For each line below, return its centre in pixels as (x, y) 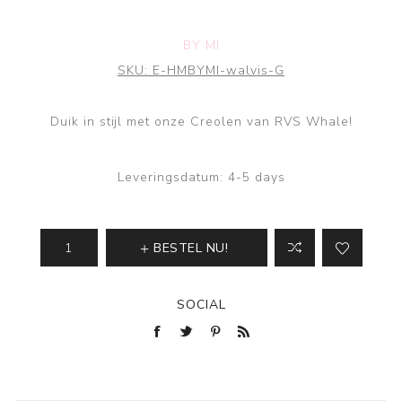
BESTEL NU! (191, 249)
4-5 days (256, 178)
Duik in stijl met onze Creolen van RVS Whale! (201, 122)
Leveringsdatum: (170, 178)
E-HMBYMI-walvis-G (218, 71)
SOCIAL (201, 305)
